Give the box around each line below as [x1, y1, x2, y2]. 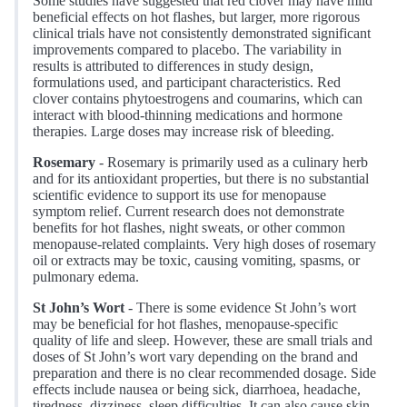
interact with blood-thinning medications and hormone [33, 107, 342, 124]
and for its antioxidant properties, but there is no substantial [33, 171, 369, 187]
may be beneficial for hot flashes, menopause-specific [33, 316, 338, 333]
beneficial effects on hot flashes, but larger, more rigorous [33, 9, 360, 25]
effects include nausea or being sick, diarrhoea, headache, [33, 382, 361, 398]
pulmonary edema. [33, 269, 139, 285]
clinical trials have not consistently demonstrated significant [33, 25, 371, 42]
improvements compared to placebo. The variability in [33, 42, 342, 58]
